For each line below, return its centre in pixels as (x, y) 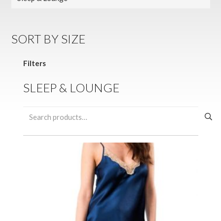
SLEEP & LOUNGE (71, 88)
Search (34, 112)
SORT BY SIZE (48, 39)
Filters (34, 63)
